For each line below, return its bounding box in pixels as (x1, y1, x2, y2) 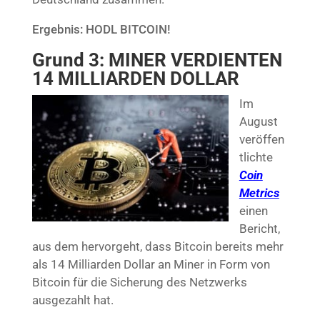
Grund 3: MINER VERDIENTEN (31, 49, 282, 71)
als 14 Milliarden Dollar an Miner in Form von (31, 256, 270, 271)
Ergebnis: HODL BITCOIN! (31, 21, 171, 36)
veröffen (239, 131, 284, 146)
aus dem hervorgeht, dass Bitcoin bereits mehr (31, 239, 284, 254)
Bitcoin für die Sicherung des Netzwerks (31, 274, 247, 289)
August (239, 114, 278, 129)
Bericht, (239, 221, 280, 236)
